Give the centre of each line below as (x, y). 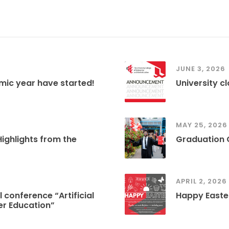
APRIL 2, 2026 (201, 181)
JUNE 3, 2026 (201, 69)
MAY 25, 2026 (202, 125)
